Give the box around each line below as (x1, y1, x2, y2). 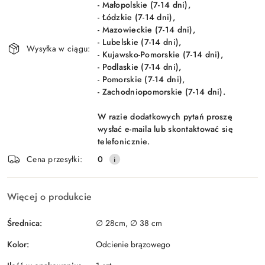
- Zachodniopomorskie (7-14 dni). (98, 86, 225, 98)
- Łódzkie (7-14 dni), (98, 11, 175, 24)
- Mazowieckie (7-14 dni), (98, 24, 195, 36)
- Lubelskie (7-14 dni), (98, 36, 182, 49)
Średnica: (7, 216, 42, 229)
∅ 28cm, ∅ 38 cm (96, 217, 162, 230)
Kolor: (7, 238, 29, 250)
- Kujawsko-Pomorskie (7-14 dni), (98, 49, 223, 61)
